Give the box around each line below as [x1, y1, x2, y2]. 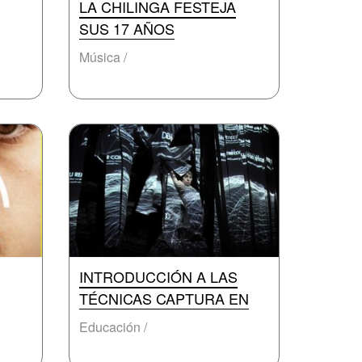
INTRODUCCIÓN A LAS [79, 266, 238, 287]
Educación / [79, 318, 147, 336]
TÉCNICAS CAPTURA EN [79, 288, 249, 309]
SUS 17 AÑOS [79, 18, 175, 39]
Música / [79, 48, 127, 66]
